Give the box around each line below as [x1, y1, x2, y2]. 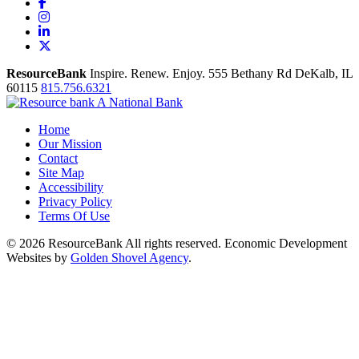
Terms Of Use [38, 208, 110, 223]
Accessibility [38, 179, 103, 194]
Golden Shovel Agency [71, 250, 188, 264]
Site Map [38, 165, 84, 179]
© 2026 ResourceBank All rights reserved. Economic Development [6, 236, 347, 250]
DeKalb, [295, 66, 341, 80]
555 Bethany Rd [208, 66, 295, 80]
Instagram [49, 9, 99, 23]
